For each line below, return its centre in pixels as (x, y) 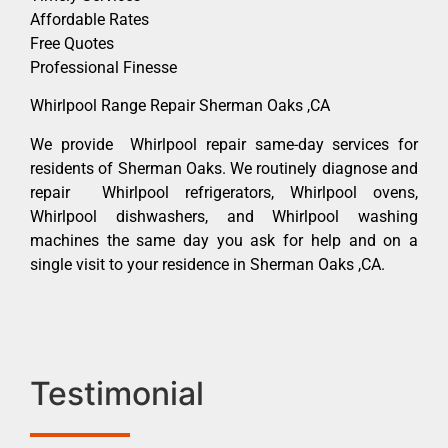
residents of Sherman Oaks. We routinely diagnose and (224, 168)
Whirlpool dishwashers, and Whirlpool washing (224, 216)
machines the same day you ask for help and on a (224, 240)
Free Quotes (72, 43)
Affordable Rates (89, 19)
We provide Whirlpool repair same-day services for (224, 144)
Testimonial (117, 393)
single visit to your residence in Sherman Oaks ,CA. (207, 264)
